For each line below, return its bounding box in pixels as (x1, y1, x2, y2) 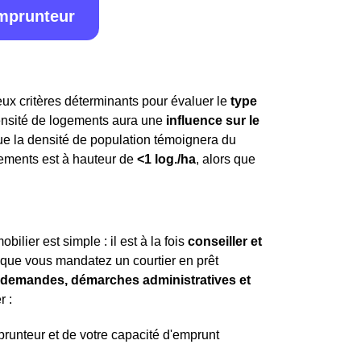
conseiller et (188, 234, 262, 248)
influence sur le (166, 114, 259, 127)
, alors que (196, 152, 255, 166)
